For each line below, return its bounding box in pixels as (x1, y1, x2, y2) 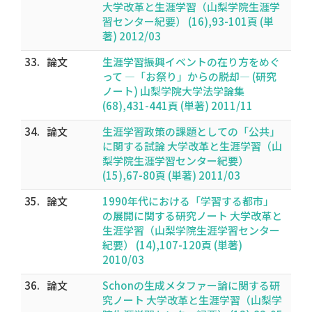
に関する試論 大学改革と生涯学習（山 (102, 139, 282, 153)
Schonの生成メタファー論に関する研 (102, 278, 280, 292)
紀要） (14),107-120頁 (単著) (102, 237, 242, 252)
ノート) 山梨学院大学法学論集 (102, 84, 244, 98)
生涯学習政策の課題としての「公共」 (102, 124, 280, 139)
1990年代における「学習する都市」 (102, 194, 274, 208)
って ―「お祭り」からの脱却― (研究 (102, 69, 276, 84)
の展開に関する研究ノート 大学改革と (102, 208, 282, 223)
